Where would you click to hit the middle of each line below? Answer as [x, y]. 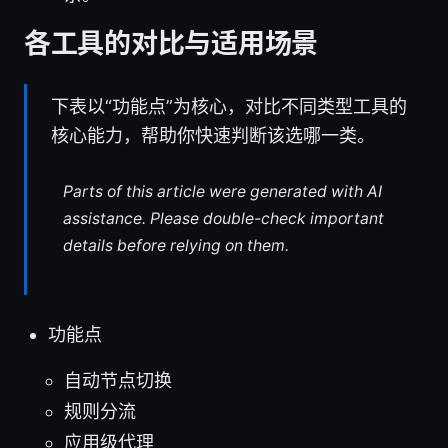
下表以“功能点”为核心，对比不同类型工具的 [229, 107]
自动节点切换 [118, 380]
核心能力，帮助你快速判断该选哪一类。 [213, 136]
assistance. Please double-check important [223, 219]
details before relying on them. [175, 246]
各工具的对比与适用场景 [171, 44]
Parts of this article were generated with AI [222, 192]
